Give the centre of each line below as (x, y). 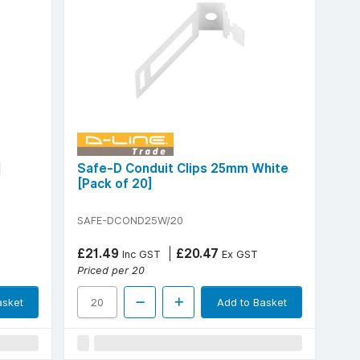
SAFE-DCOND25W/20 (130, 220)
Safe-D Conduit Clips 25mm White (183, 168)
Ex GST (238, 254)
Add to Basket (252, 302)
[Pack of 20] (115, 183)
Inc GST (140, 254)
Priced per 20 (111, 270)
